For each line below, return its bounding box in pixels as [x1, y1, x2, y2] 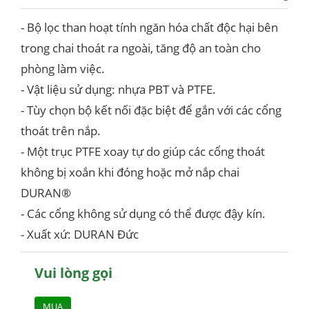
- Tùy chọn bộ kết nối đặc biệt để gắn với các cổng [21, 102, 281, 118]
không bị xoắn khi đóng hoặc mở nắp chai [21, 164, 239, 180]
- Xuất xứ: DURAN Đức [21, 226, 139, 242]
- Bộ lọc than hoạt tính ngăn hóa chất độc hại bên [21, 19, 278, 35]
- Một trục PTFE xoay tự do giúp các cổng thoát [21, 143, 265, 159]
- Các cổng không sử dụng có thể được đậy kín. [21, 206, 266, 221]
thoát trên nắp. [21, 123, 101, 139]
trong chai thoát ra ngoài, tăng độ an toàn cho [21, 40, 261, 56]
